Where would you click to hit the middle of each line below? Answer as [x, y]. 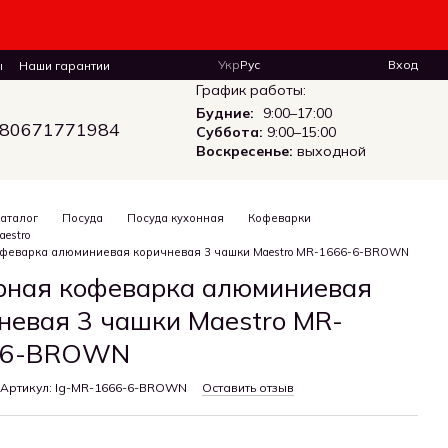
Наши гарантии [64, 65]
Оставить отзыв [248, 387]
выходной [329, 150]
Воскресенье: [244, 150]
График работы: [250, 89]
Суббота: [229, 131]
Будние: [224, 112]
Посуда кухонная [176, 218]
